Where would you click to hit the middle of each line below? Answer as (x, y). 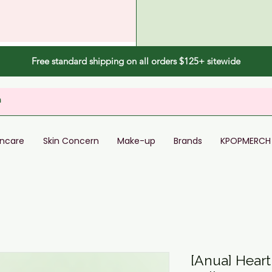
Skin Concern (71, 141)
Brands (188, 141)
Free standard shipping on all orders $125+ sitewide (136, 61)
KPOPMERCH (246, 141)
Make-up (136, 141)
